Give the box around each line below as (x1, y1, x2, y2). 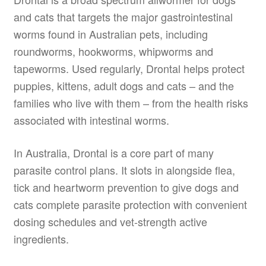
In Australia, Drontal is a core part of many (13, 144, 214, 160)
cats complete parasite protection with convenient (13, 196, 247, 212)
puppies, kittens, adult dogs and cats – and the (13, 78, 234, 94)
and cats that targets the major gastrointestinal (13, 9, 233, 25)
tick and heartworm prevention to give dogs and (13, 179, 239, 195)
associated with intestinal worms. (13, 112, 169, 128)
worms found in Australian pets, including (13, 26, 208, 42)
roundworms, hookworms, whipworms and (13, 43, 213, 59)
